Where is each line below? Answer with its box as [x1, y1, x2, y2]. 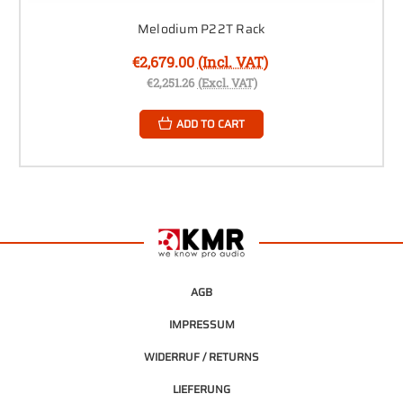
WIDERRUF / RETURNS [144, 347, 259, 365]
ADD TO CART [176, 114, 245, 132]
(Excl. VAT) [197, 74, 257, 91]
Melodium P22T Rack [137, 18, 266, 39]
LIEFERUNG [173, 380, 230, 398]
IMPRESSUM [168, 315, 235, 333]
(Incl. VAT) [197, 51, 268, 71]
